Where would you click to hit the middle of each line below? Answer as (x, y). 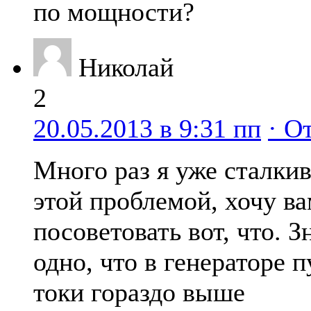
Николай (126, 68)
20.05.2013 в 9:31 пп (147, 129)
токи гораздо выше (139, 293)
